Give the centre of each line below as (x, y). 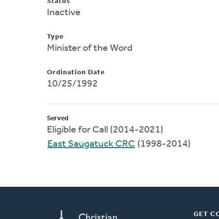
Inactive (64, 12)
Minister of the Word (90, 48)
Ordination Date (76, 72)
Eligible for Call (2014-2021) (105, 130)
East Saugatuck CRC (91, 144)
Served (58, 118)
